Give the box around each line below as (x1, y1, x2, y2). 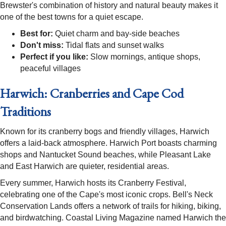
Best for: (20, 29, 53, 38)
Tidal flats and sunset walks (64, 41, 164, 50)
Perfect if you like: (20, 52, 88, 62)
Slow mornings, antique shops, (88, 52, 200, 62)
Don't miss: (20, 41, 64, 50)
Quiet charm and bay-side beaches (53, 29, 180, 38)
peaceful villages (20, 64, 81, 73)
